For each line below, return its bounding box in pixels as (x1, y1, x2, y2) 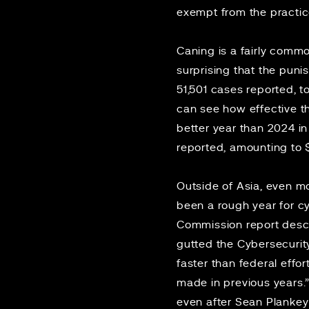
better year (177, 123, 237, 134)
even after (177, 297, 235, 308)
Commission (177, 219, 246, 230)
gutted (177, 239, 213, 250)
